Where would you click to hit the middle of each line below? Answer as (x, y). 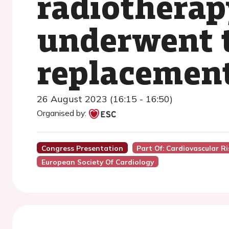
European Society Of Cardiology (97, 162)
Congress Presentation (82, 148)
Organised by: (62, 113)
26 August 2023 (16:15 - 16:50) (105, 99)
